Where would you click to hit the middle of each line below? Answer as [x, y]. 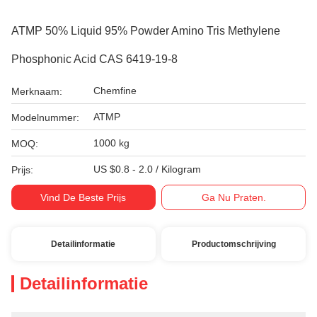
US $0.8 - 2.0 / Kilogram [147, 169]
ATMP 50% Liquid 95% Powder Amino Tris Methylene [146, 31]
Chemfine [115, 91]
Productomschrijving [234, 244]
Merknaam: [37, 91]
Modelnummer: [45, 117]
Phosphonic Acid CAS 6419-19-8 [94, 59]
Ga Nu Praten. [234, 197]
